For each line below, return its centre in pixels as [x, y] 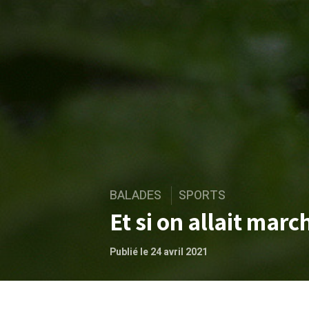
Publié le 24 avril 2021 [159, 252]
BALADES [136, 196]
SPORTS [202, 196]
